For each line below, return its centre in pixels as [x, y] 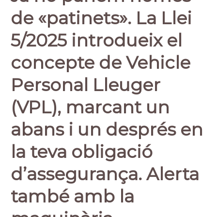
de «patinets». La [86, 18]
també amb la [73, 196]
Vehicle [158, 62]
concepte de [69, 62]
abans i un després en [107, 129]
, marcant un [114, 107]
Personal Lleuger [86, 85]
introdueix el [125, 40]
